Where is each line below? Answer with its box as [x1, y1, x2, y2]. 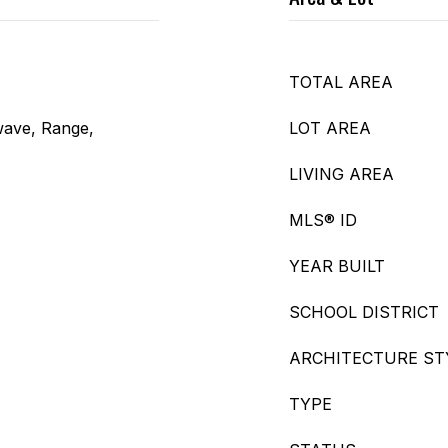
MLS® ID [289, 210, 357, 230]
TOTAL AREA [289, 72, 393, 92]
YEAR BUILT [289, 256, 385, 276]
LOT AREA [289, 118, 371, 138]
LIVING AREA [289, 164, 394, 184]
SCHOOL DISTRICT [289, 302, 439, 322]
